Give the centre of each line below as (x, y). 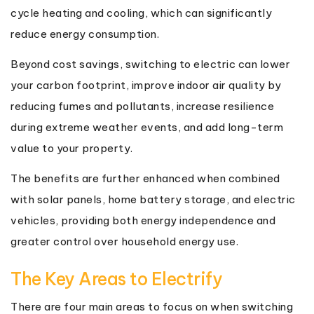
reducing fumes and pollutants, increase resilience (142, 106)
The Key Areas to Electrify (116, 279)
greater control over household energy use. (124, 241)
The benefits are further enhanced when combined (145, 178)
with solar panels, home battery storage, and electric (153, 199)
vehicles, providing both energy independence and (143, 220)
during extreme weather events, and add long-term (147, 127)
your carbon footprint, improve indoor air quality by (146, 85)
